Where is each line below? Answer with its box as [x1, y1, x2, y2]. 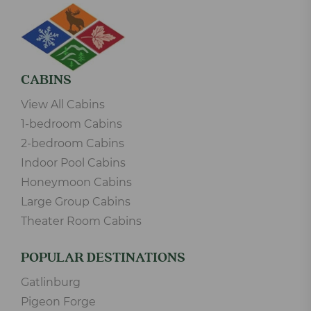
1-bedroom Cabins [21, 117, 122, 131]
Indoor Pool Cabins [21, 156, 126, 170]
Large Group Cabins [21, 195, 131, 209]
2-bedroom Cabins [21, 137, 124, 151]
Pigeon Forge [21, 295, 96, 309]
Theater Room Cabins [21, 215, 142, 228]
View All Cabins [21, 98, 105, 112]
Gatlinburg [21, 276, 81, 289]
